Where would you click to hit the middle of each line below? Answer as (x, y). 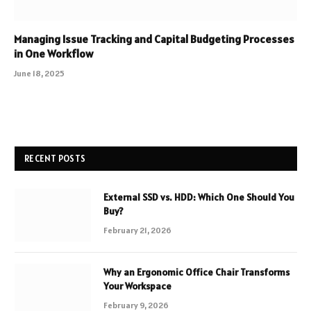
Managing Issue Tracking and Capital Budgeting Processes (154, 39)
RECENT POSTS (55, 158)
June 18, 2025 (39, 73)
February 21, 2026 (137, 230)
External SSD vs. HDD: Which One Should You (199, 197)
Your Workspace (137, 286)
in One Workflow (53, 53)
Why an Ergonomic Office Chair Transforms (196, 272)
